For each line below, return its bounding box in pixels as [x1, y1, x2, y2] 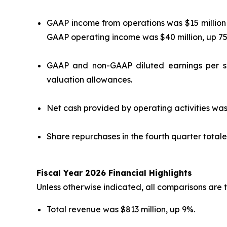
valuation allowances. [47, 74, 132, 85]
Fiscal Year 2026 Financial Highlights [36, 168, 192, 178]
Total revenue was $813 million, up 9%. [47, 204, 195, 215]
